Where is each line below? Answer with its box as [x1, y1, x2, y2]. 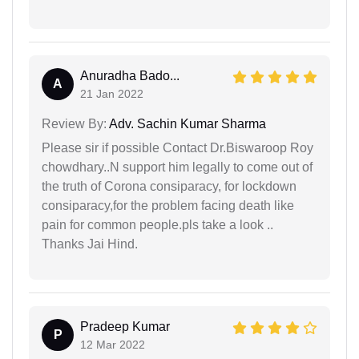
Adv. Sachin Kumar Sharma [107, 117, 266, 131]
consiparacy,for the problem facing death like [42, 199, 294, 213]
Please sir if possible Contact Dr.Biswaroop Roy [42, 141, 313, 155]
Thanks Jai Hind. [42, 237, 138, 252]
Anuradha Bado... [80, 69, 179, 83]
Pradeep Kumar [80, 320, 170, 334]
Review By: [42, 117, 107, 131]
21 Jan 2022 [80, 87, 143, 101]
